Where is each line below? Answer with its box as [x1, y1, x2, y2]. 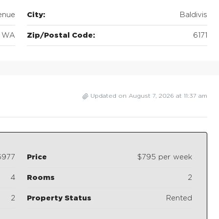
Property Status [26, 195, 91, 202]
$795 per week [137, 153, 192, 161]
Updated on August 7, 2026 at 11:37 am [90, 93, 207, 99]
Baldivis [180, 11, 207, 19]
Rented [166, 195, 192, 202]
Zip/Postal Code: [26, 32, 95, 40]
